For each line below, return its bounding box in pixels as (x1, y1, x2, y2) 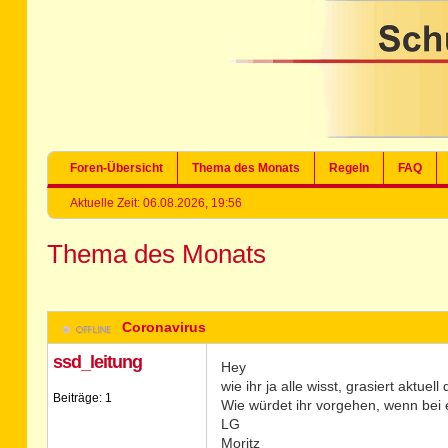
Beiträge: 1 (52, 391, 112, 405)
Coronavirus (122, 319, 207, 335)
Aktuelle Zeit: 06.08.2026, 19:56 (70, 196, 243, 210)
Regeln (329, 161, 370, 175)
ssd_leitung (52, 352, 142, 372)
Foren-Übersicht (70, 161, 164, 175)
